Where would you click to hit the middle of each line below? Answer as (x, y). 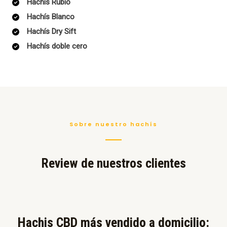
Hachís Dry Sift (51, 32)
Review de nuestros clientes (113, 163)
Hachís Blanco (51, 17)
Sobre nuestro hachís (113, 124)
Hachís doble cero (57, 46)
